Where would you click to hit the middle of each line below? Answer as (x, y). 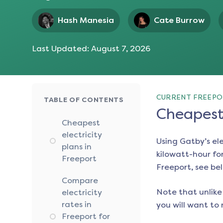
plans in (77, 147)
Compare (80, 181)
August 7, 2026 (121, 49)
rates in (77, 205)
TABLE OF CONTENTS (84, 100)
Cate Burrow (179, 20)
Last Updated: (61, 49)
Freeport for (86, 217)
